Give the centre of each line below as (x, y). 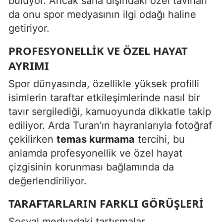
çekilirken (32, 139)
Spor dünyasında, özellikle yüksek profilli (104, 83)
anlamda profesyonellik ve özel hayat (95, 153)
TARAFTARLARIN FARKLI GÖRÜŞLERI (106, 203)
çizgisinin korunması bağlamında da (91, 167)
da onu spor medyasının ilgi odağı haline (102, 14)
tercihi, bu (160, 139)
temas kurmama (96, 139)
